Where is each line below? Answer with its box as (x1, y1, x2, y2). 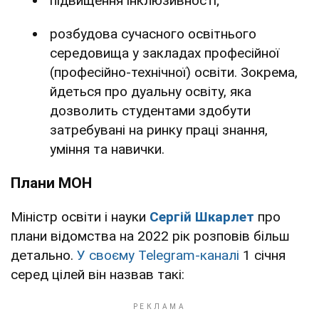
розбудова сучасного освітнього (50, 25, 256, 42)
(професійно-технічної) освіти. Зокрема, (50, 63, 298, 80)
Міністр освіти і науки (11, 208, 150, 225)
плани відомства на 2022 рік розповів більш (11, 227, 290, 244)
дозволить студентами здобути (50, 102, 251, 119)
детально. (11, 246, 77, 263)
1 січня (239, 246, 286, 263)
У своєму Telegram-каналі (77, 246, 239, 263)
